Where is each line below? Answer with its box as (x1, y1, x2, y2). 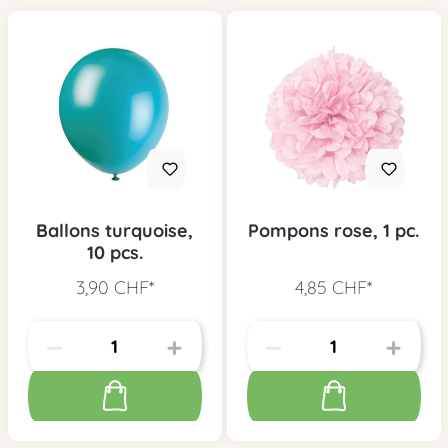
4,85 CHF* (295, 276, 372, 300)
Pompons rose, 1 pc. (248, 219, 419, 243)
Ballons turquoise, (36, 219, 193, 243)
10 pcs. (86, 241, 143, 265)
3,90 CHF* (75, 276, 154, 300)
